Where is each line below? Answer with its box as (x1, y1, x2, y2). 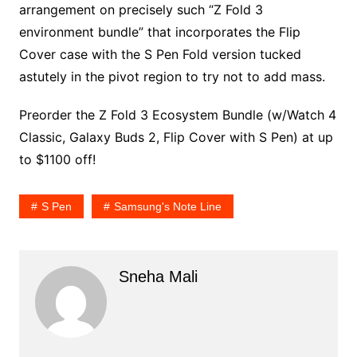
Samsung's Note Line (113, 200, 222, 214)
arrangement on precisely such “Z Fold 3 (18, 2, 263, 18)
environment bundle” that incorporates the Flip (18, 24, 300, 41)
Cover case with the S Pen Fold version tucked (18, 46, 301, 63)
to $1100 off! (18, 151, 96, 168)
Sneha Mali (118, 268, 198, 286)
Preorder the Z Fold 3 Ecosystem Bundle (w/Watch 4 (18, 107, 336, 124)
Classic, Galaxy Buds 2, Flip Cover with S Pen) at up (18, 129, 333, 146)
